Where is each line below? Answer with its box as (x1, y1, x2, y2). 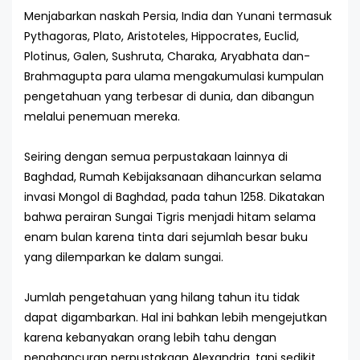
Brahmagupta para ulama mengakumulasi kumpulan (24, 68, 324, 84)
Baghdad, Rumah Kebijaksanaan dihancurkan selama (24, 169, 321, 185)
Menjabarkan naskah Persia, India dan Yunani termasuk (24, 8, 332, 24)
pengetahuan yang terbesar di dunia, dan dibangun (24, 88, 314, 104)
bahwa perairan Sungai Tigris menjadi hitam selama (24, 209, 316, 225)
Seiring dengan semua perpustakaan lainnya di (24, 149, 288, 165)
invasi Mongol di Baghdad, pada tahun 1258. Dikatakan (24, 189, 325, 205)
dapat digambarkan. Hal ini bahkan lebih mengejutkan (24, 309, 327, 325)
